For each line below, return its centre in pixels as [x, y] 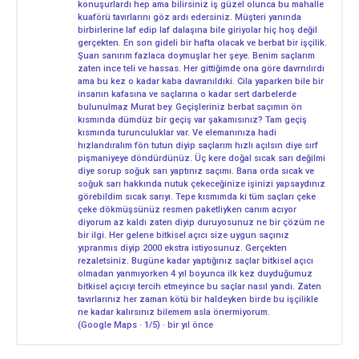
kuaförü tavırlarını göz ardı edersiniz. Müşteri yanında [190, 17]
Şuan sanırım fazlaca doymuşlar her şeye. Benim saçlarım [196, 55]
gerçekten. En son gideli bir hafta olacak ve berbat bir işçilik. [202, 42]
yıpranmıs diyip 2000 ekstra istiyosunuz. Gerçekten [182, 248]
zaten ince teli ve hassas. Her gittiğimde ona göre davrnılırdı [201, 68]
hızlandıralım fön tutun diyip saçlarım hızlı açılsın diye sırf [198, 145]
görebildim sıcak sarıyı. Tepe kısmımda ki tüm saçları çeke [197, 196]
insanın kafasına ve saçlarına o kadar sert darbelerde [187, 94]
